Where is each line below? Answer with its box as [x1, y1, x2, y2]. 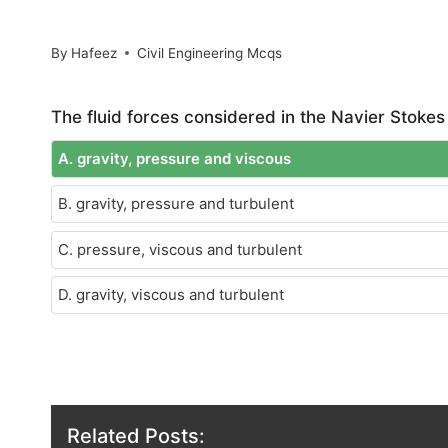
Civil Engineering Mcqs [137, 44, 283, 61]
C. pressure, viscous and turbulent [58, 239, 302, 259]
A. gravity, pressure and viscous [58, 148, 291, 168]
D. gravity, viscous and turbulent [58, 285, 284, 305]
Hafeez [71, 44, 118, 61]
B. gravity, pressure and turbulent [58, 194, 294, 214]
